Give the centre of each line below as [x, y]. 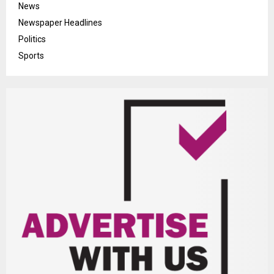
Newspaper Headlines [60, 23]
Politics [32, 39]
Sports [31, 56]
